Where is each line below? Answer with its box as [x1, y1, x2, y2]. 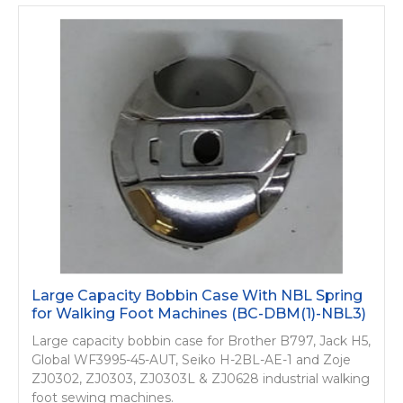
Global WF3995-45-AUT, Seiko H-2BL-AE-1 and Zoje [31, 351, 351, 368]
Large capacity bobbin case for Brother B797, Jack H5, [31, 332, 371, 349]
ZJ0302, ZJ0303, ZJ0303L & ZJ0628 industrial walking [31, 370, 370, 387]
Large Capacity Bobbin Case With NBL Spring [31, 286, 363, 304]
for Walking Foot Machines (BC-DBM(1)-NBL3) [31, 304, 366, 322]
